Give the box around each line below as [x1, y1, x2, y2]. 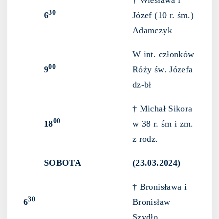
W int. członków [132, 49, 195, 60]
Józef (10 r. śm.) [132, 10, 194, 21]
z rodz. [132, 134, 158, 144]
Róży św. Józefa [132, 65, 193, 75]
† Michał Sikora [132, 104, 193, 114]
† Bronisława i [132, 182, 187, 192]
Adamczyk [132, 25, 172, 36]
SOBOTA [44, 158, 82, 168]
